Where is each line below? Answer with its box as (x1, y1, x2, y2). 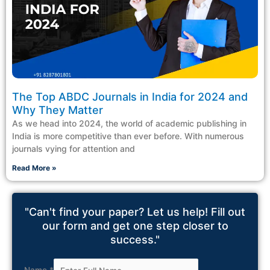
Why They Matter (12, 104, 106, 117)
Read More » (12, 163, 57, 173)
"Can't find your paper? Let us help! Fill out (25, 206, 245, 219)
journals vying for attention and (12, 143, 135, 154)
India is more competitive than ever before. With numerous (12, 131, 244, 142)
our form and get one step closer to (42, 219, 228, 233)
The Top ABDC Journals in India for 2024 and (12, 90, 248, 104)
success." (110, 233, 160, 246)
